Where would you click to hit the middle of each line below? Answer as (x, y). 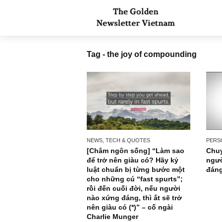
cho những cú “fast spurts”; (150, 198)
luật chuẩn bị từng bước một (151, 188)
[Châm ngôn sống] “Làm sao (151, 167)
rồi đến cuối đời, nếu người (148, 209)
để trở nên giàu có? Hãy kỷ (147, 178)
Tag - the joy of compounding (158, 60)
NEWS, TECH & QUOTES (132, 156)
